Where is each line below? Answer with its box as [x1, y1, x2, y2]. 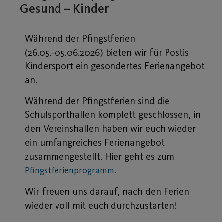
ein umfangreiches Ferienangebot [25, 136, 165, 149]
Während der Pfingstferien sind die [25, 95, 169, 107]
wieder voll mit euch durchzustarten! [25, 199, 177, 211]
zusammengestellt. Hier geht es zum [25, 150, 174, 163]
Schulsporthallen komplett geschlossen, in [25, 109, 201, 121]
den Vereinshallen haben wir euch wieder [25, 122, 196, 135]
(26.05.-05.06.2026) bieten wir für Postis [25, 46, 189, 58]
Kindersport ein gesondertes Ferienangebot [25, 59, 205, 72]
